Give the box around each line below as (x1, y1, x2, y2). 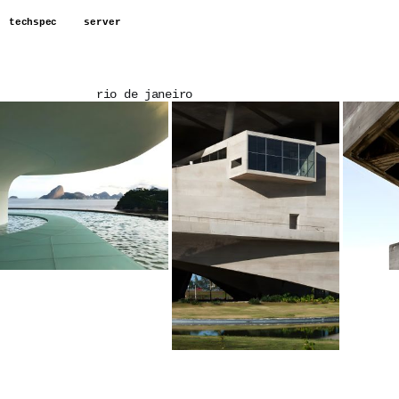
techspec (9, 16, 58, 28)
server (84, 16, 122, 28)
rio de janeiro (96, 87, 193, 102)
